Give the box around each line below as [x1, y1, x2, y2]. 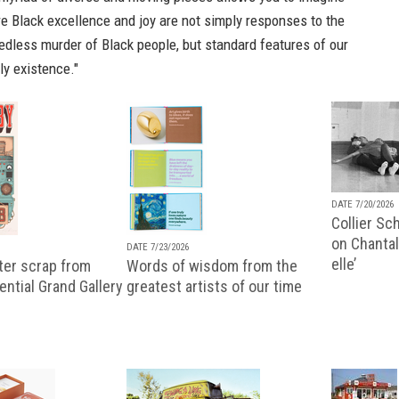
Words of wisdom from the [126, 256, 297, 275]
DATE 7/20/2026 [331, 198, 394, 210]
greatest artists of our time [126, 276, 302, 296]
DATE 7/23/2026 [126, 240, 189, 253]
